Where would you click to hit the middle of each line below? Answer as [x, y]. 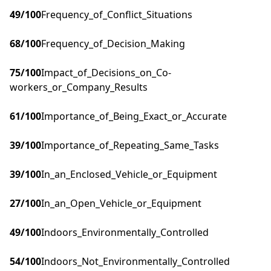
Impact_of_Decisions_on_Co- [106, 73]
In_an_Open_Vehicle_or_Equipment [121, 204]
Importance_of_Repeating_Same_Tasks [130, 145]
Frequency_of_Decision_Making [113, 44]
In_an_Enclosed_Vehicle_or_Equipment [129, 175]
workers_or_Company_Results [79, 87]
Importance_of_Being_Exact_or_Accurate [134, 116]
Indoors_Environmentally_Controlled [125, 233]
